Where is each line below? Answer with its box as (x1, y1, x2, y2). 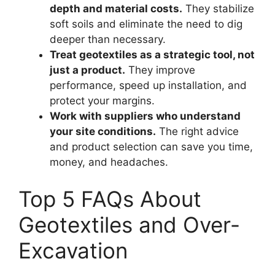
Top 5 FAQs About (18, 185, 201, 212)
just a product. (50, 64, 125, 76)
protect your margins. (50, 95, 155, 107)
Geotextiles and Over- (18, 211, 240, 238)
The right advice (156, 125, 239, 137)
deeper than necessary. (50, 33, 166, 45)
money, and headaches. (50, 156, 168, 168)
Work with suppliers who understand (50, 110, 241, 122)
